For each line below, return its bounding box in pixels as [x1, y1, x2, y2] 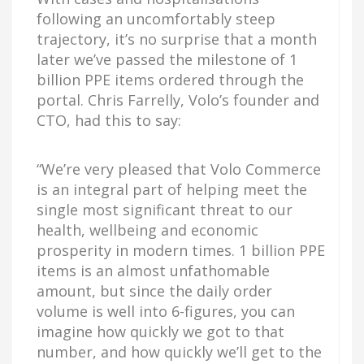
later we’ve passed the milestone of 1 [37, 50, 297, 69]
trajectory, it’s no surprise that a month [37, 29, 317, 49]
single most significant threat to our [37, 200, 292, 219]
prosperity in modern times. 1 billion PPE [37, 240, 325, 260]
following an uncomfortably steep [37, 9, 275, 28]
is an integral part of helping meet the [37, 180, 307, 199]
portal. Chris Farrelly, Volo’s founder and [37, 90, 319, 110]
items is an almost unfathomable [37, 261, 270, 280]
